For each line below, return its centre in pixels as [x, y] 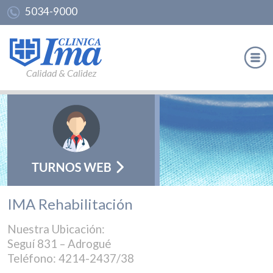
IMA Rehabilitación [70, 204]
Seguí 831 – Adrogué [59, 244]
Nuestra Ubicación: [56, 229]
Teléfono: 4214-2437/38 [70, 258]
